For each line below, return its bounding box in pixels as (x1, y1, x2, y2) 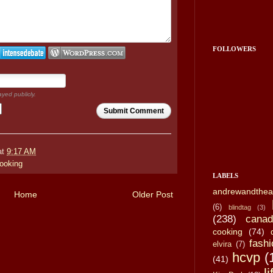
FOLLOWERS (213, 44, 256, 52)
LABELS (213, 171, 238, 179)
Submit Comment (104, 106, 164, 115)
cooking (213, 226, 243, 236)
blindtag (229, 203, 251, 211)
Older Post (132, 190, 173, 200)
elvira (213, 239, 232, 249)
